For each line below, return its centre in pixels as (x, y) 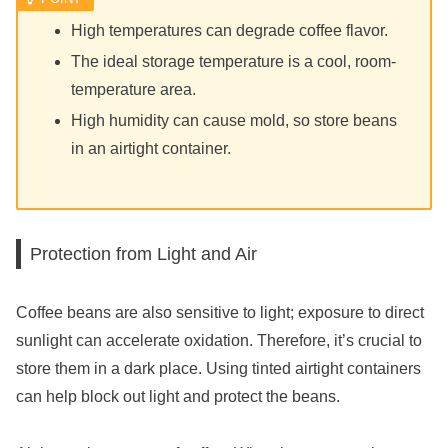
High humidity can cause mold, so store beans (234, 120)
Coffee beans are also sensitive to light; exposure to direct (220, 312)
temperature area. (134, 89)
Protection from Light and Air (144, 254)
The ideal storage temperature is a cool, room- (234, 61)
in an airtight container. (151, 148)
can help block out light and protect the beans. (178, 396)
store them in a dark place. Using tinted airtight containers (218, 368)
